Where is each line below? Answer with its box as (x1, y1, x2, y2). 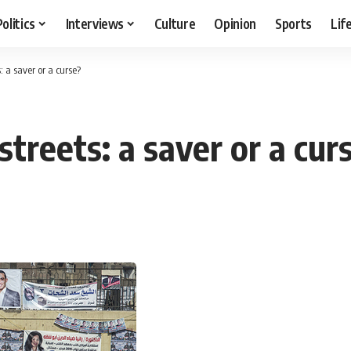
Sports (275, 14, 313, 32)
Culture (154, 14, 196, 32)
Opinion (214, 14, 257, 32)
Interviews (65, 14, 125, 32)
